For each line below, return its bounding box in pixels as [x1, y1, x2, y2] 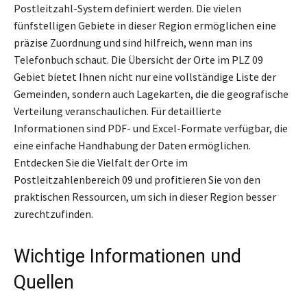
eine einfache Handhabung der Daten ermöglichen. [14, 138, 251, 152]
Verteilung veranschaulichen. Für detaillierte [14, 103, 221, 118]
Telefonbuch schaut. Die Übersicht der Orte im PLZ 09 [14, 52, 263, 66]
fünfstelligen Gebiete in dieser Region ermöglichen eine [14, 18, 276, 32]
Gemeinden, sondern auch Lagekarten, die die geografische [14, 86, 288, 101]
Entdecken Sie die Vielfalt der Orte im [14, 155, 188, 169]
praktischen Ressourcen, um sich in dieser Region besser [14, 189, 276, 204]
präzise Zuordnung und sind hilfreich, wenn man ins [14, 35, 253, 49]
